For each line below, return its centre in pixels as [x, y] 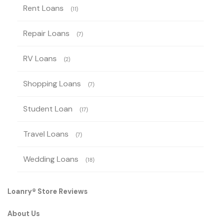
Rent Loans [43, 8]
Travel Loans [46, 134]
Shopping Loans [52, 84]
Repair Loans [46, 34]
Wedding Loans [51, 159]
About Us [24, 214]
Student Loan [48, 109]
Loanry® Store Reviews [48, 192]
